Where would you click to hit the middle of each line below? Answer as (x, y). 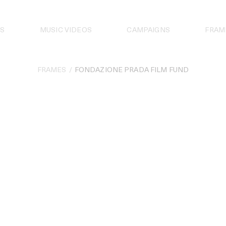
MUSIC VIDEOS (66, 30)
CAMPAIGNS (148, 30)
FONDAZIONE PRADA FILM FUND (132, 70)
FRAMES (52, 70)
